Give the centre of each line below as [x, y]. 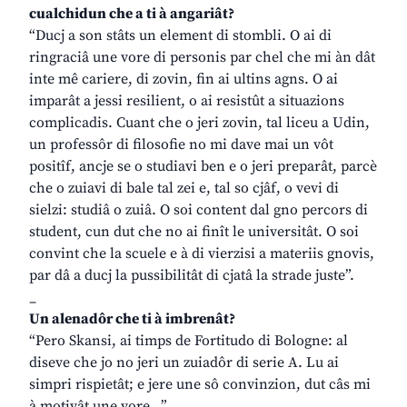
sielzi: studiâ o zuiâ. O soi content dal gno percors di [199, 210]
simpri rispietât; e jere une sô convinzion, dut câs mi [200, 385]
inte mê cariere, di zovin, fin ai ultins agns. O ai [184, 79]
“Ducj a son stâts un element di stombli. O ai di [180, 36]
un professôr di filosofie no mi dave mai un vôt [181, 145]
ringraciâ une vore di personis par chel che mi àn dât [202, 58]
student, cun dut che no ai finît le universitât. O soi [194, 232]
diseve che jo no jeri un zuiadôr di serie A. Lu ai [184, 363]
